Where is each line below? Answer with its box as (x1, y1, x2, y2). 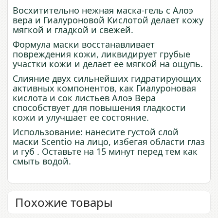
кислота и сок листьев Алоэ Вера (13, 91, 156, 104)
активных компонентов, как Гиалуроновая (13, 82, 196, 94)
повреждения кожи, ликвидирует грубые (13, 48, 190, 60)
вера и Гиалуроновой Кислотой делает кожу (13, 14, 203, 26)
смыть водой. (13, 155, 71, 167)
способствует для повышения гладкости (13, 101, 186, 113)
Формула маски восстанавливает (13, 38, 155, 50)
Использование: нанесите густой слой (13, 126, 179, 138)
